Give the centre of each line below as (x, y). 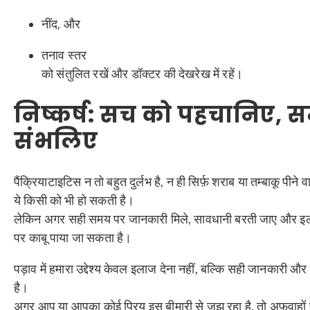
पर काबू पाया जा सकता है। (73, 238)
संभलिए (56, 140)
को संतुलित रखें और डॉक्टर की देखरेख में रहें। (142, 74)
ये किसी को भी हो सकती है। (74, 201)
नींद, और (61, 24)
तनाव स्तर (64, 55)
